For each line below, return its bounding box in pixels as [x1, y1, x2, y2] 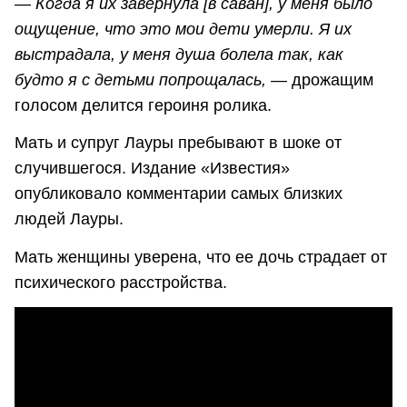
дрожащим [287, 71, 373, 90]
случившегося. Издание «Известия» [15, 159, 290, 178]
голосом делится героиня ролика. [15, 96, 272, 115]
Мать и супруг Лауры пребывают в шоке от [15, 134, 342, 153]
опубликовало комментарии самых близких [15, 184, 342, 203]
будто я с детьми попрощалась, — [15, 71, 287, 90]
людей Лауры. [15, 210, 124, 229]
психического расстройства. [15, 273, 227, 292]
